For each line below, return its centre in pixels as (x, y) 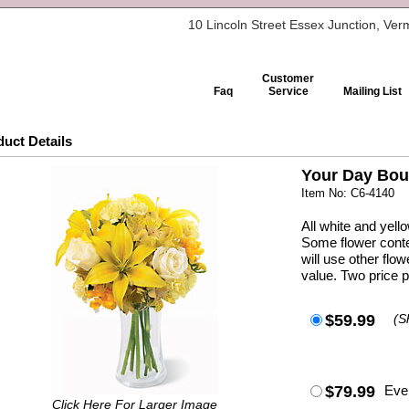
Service (288, 91)
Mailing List (372, 91)
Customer (288, 79)
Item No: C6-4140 (348, 193)
